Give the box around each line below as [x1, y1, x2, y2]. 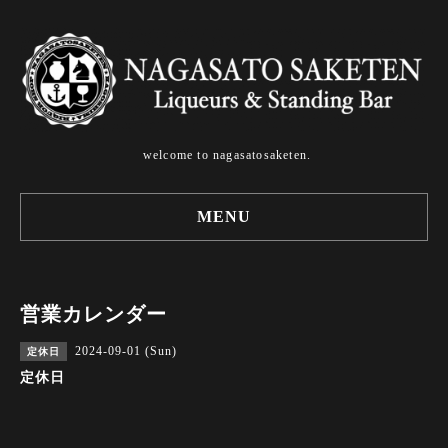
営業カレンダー [20, 303, 167, 326]
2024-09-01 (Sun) [75, 344, 177, 359]
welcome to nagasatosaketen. [142, 148, 312, 163]
